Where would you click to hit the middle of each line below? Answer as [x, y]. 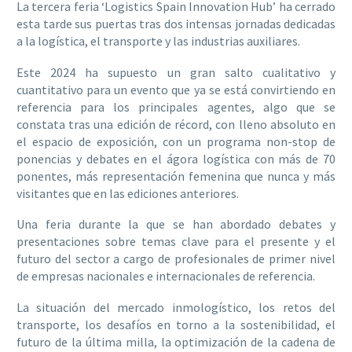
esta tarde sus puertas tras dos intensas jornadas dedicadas [176, 24]
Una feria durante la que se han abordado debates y [176, 224]
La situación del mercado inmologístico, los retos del [176, 307]
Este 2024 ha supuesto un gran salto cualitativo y [176, 72]
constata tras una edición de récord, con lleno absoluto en [176, 124]
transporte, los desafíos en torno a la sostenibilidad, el [176, 324]
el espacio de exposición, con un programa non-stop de [176, 141]
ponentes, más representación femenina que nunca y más [176, 176]
